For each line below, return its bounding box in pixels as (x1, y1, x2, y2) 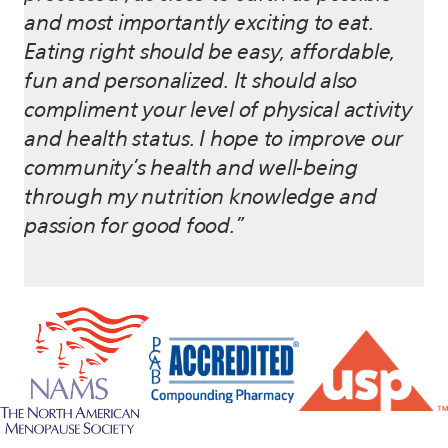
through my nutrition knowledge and (24, 187, 377, 209)
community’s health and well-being (24, 158, 358, 180)
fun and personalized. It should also (24, 71, 357, 93)
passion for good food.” (24, 216, 244, 238)
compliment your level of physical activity (24, 100, 412, 122)
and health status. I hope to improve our (24, 129, 403, 151)
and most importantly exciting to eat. (24, 13, 374, 35)
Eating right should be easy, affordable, (24, 42, 395, 64)
